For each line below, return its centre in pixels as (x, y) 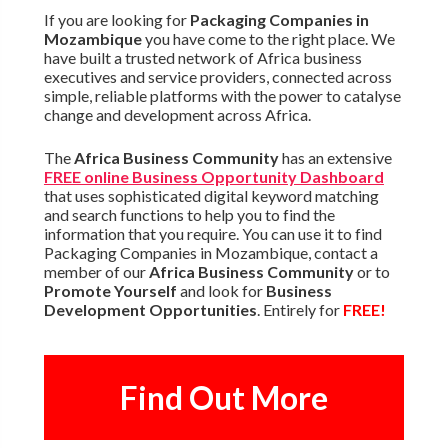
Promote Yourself (110, 291)
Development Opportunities (150, 310)
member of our (96, 272)
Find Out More (223, 398)
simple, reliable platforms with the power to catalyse (222, 96)
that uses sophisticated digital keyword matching (211, 196)
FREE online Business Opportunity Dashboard (213, 177)
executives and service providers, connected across (217, 77)
